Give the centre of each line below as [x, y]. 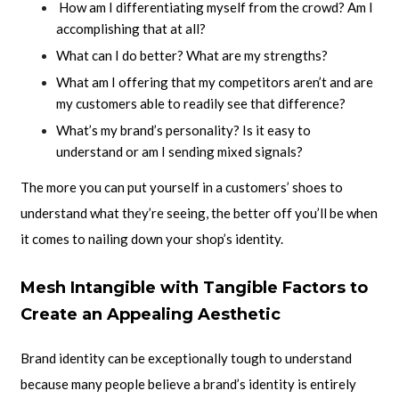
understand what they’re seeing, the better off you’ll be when [199, 213]
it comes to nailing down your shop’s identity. [151, 239]
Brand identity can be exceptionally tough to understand [186, 358]
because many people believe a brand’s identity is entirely [188, 384]
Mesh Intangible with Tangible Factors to [194, 288]
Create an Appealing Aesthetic [150, 315]
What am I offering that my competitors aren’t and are [214, 82]
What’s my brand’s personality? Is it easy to [183, 130]
